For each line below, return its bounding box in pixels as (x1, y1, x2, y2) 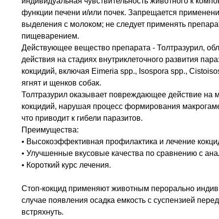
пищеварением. (22, 31, 79, 40)
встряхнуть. (22, 207, 64, 216)
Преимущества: (22, 125, 79, 134)
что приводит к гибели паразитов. (22, 113, 143, 122)
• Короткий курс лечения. (22, 160, 111, 169)
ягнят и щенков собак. (22, 78, 101, 87)
